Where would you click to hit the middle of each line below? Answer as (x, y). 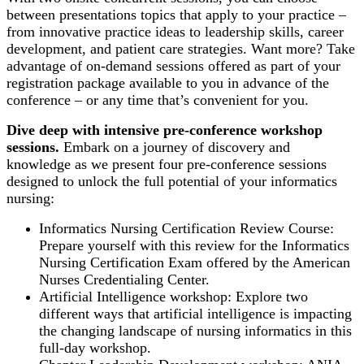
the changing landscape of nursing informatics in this (195, 331)
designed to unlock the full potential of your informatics (172, 181)
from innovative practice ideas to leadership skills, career (175, 32)
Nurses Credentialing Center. (124, 279)
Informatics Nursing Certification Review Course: (186, 228)
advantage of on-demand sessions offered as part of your (173, 66)
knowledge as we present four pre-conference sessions (167, 164)
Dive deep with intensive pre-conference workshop (165, 130)
